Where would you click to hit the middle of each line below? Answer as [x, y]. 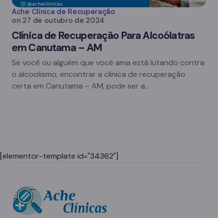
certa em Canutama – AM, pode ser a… [81, 86]
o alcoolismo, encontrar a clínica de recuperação [99, 74]
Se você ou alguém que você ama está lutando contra [108, 63]
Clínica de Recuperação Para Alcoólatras [103, 36]
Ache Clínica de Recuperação [64, 12]
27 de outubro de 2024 [64, 20]
